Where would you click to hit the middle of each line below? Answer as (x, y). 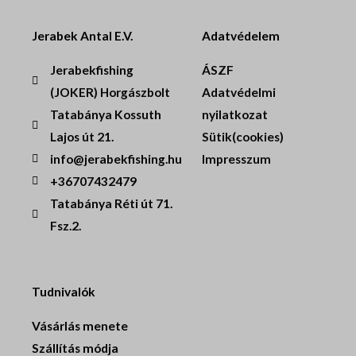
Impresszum (236, 159)
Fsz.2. (65, 225)
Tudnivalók (64, 291)
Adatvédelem (241, 35)
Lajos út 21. (81, 136)
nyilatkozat (235, 114)
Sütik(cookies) (243, 136)
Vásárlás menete (80, 325)
